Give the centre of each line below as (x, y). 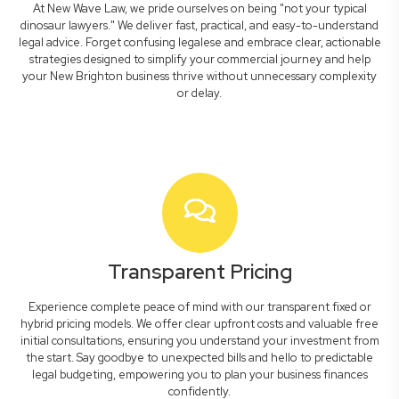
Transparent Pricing (199, 272)
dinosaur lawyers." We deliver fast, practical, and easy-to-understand (199, 25)
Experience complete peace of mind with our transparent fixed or (199, 307)
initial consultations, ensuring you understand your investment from (199, 341)
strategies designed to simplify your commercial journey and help (199, 59)
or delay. (199, 93)
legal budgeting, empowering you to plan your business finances (199, 375)
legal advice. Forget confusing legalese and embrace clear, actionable (199, 42)
